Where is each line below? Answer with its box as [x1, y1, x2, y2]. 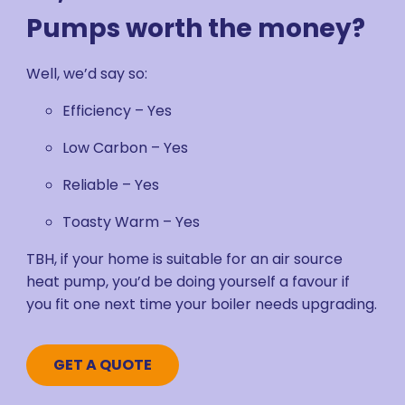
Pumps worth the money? [26, 11, 366, 46]
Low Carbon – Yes [62, 137, 189, 158]
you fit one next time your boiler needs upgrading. [26, 294, 378, 315]
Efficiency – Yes [62, 100, 173, 121]
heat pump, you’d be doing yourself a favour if [26, 271, 351, 292]
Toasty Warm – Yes [62, 212, 201, 232]
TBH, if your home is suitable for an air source [26, 249, 344, 269]
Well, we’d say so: [26, 63, 148, 84]
